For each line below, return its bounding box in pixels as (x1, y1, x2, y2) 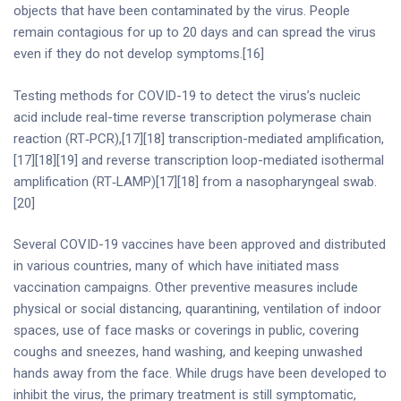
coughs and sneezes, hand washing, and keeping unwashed (13, 344, 363, 360)
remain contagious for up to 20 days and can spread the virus (13, 24, 376, 40)
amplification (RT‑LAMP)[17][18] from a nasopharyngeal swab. (13, 173, 377, 190)
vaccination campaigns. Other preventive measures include (13, 279, 358, 295)
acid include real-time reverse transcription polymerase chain (13, 108, 371, 125)
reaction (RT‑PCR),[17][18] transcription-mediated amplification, (13, 130, 384, 147)
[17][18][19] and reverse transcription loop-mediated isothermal (13, 151, 384, 168)
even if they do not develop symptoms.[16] (13, 46, 264, 62)
